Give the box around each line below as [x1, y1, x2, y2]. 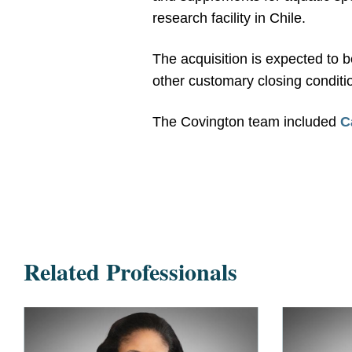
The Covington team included [152, 114, 341, 130]
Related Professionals [24, 254, 237, 288]
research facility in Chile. [152, 10, 306, 26]
